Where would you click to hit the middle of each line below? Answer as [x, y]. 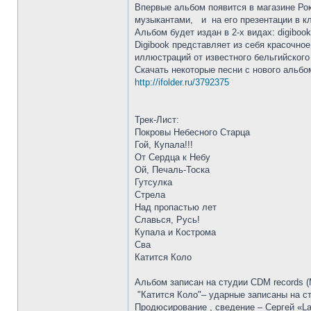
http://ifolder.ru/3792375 [182, 82]
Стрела [150, 195]
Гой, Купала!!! [164, 145]
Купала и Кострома [175, 232]
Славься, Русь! [167, 220]
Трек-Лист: [157, 120]
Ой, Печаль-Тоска [172, 170]
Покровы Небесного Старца [192, 132]
